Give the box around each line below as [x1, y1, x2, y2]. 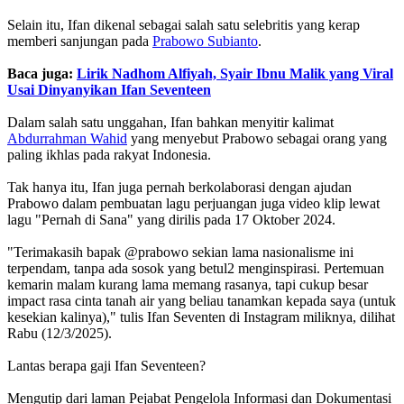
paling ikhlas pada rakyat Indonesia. [7, 146, 211, 162]
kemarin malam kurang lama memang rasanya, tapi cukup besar [7, 276, 368, 292]
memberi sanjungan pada [7, 32, 152, 49]
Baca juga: [7, 65, 77, 81]
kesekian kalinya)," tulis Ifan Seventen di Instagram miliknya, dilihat [7, 308, 395, 325]
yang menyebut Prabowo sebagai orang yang [127, 130, 387, 146]
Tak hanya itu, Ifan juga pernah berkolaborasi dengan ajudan [7, 179, 352, 195]
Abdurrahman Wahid [7, 130, 127, 146]
